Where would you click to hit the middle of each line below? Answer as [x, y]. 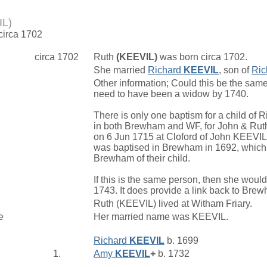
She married [121, 70]
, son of [235, 70]
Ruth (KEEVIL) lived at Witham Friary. [174, 204]
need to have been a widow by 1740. [171, 94]
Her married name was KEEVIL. [162, 217]
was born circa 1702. [204, 57]
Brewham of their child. [142, 159]
